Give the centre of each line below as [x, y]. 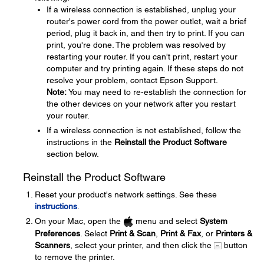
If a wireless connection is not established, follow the [144, 130]
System [214, 221]
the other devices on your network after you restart [141, 103]
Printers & [234, 233]
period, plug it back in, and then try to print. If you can [146, 33]
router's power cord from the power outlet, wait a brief [146, 21]
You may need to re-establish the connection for [156, 92]
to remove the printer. [75, 257]
